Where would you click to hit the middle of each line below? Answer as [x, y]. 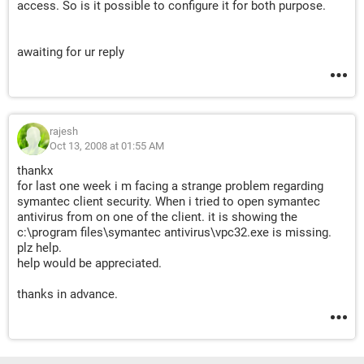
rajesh [64, 131]
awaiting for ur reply [71, 52]
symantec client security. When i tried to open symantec [169, 201]
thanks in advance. [67, 294]
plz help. [39, 248]
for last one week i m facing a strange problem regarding [170, 186]
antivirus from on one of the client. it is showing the [157, 217]
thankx [35, 171]
